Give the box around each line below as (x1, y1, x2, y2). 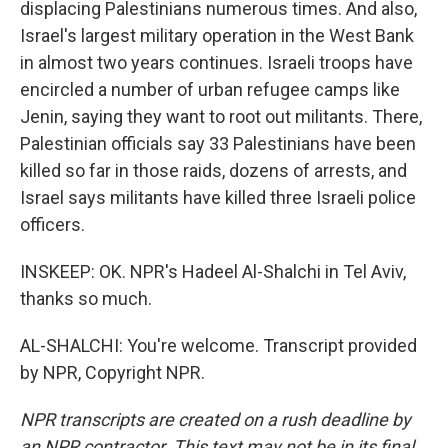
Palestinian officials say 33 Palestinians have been (20, 133, 416, 154)
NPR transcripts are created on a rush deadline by (20, 409, 411, 430)
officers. (20, 214, 85, 235)
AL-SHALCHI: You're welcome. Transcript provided (20, 335, 417, 356)
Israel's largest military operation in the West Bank (20, 25, 414, 46)
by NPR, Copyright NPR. (20, 362, 205, 383)
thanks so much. (20, 288, 152, 309)
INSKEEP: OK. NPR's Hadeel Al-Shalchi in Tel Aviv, (20, 261, 406, 282)
